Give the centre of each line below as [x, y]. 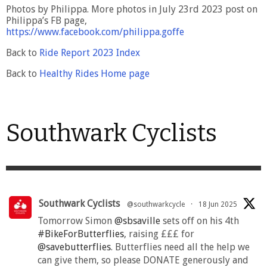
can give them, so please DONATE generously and [143, 260]
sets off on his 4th [200, 221]
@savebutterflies [74, 247]
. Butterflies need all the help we [180, 247]
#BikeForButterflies [81, 234]
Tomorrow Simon [76, 221]
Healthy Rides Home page [94, 73]
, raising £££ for [159, 234]
